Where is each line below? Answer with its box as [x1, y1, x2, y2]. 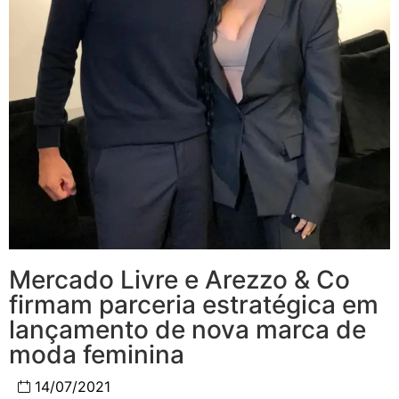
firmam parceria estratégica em [9, 289, 379, 321]
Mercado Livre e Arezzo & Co [9, 265, 350, 296]
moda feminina [9, 339, 184, 370]
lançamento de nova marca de [9, 314, 366, 346]
